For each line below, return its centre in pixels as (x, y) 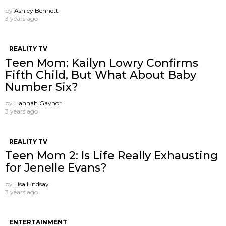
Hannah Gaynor (38, 103)
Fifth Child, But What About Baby (101, 75)
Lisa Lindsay (32, 184)
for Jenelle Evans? (56, 168)
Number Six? (42, 87)
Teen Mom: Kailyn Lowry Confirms (102, 63)
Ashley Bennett (36, 11)
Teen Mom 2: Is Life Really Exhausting (111, 156)
